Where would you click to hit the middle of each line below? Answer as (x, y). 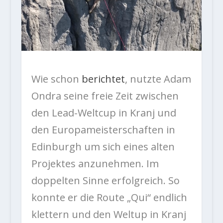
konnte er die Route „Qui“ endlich (109, 197)
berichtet (103, 79)
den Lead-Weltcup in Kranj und (104, 112)
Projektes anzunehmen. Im (95, 163)
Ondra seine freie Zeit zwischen (106, 96)
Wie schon (56, 79)
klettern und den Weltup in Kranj (109, 214)
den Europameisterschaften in (103, 129)
